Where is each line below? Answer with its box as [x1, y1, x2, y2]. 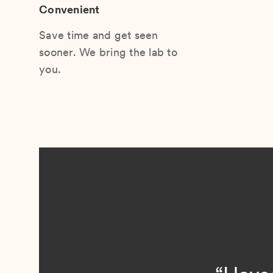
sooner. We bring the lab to [39, 46, 177, 58]
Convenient [39, 3, 100, 16]
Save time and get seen [39, 29, 158, 41]
